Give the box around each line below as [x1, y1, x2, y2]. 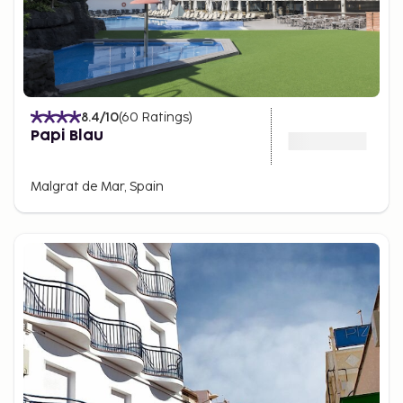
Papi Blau [31, 128, 103, 143]
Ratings [141, 109, 189, 125]
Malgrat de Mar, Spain [31, 178, 164, 194]
